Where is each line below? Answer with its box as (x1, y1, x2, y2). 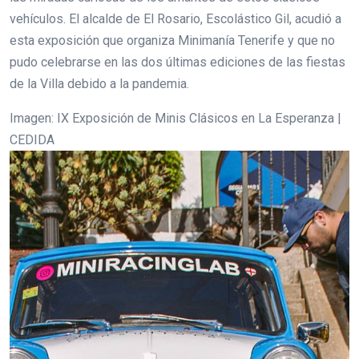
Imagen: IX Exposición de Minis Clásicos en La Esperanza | (10, 111, 341, 127)
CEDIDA (10, 132, 54, 148)
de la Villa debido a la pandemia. (10, 76, 189, 92)
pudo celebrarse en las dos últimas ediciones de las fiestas (10, 54, 345, 71)
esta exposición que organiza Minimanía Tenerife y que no (10, 33, 335, 49)
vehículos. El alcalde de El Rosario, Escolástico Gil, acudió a (10, 11, 341, 27)
